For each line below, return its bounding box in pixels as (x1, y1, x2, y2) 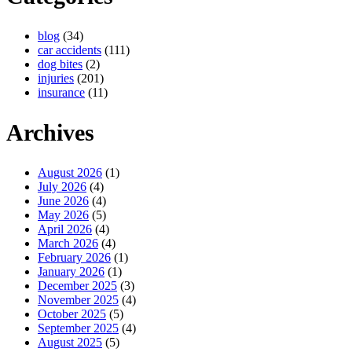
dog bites (38, 57, 82, 71)
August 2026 (38, 165, 102, 179)
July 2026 (38, 179, 86, 193)
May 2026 (38, 207, 89, 222)
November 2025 (38, 292, 119, 306)
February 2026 (38, 250, 111, 264)
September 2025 (38, 321, 119, 335)
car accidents (38, 42, 101, 57)
